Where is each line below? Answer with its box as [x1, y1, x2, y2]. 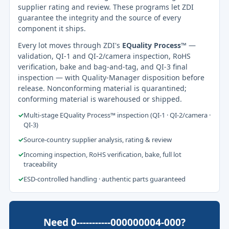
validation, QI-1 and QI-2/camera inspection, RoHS [18, 51, 191, 61]
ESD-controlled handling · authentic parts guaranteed [24, 174, 186, 184]
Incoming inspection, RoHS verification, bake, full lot [24, 149, 181, 159]
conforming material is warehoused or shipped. [18, 94, 182, 104]
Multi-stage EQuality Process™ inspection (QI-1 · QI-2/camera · [24, 110, 211, 120]
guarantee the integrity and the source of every [18, 12, 181, 22]
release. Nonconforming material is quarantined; [18, 83, 187, 93]
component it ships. [18, 23, 86, 33]
